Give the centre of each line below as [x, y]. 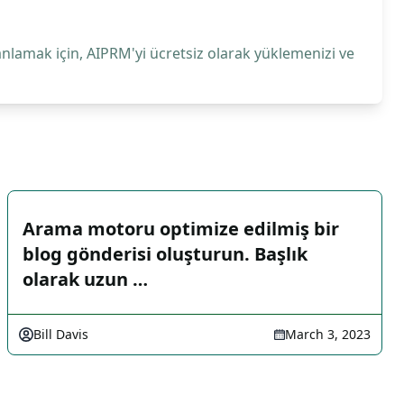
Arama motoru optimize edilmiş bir [181, 229]
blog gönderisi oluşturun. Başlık [165, 254]
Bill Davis [61, 334]
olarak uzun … [85, 279]
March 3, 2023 [328, 334]
